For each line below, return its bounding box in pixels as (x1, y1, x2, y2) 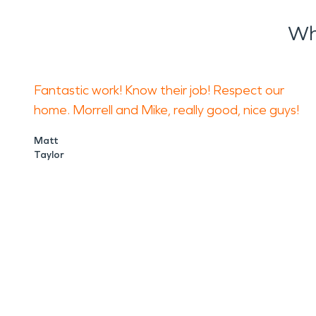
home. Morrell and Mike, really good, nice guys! (34, 102, 302, 118)
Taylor (34, 149, 64, 161)
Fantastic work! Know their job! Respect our (34, 83, 284, 98)
